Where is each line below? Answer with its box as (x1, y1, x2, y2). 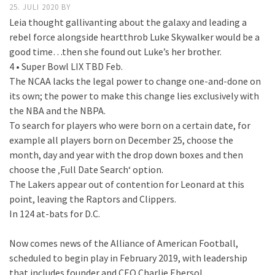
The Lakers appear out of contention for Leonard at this (9, 178, 244, 190)
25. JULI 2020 (9, 2, 61, 12)
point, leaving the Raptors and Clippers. (9, 193, 176, 205)
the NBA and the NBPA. (9, 104, 106, 117)
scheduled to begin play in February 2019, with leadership (9, 252, 247, 264)
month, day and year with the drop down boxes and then (9, 149, 243, 161)
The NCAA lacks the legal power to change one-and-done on (9, 75, 261, 87)
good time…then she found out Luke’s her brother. (9, 45, 222, 58)
